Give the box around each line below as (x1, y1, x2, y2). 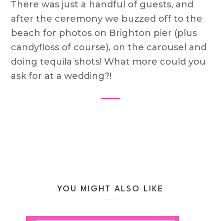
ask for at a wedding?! (11, 71, 112, 81)
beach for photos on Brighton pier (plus (11, 28, 197, 38)
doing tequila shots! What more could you (11, 56, 206, 67)
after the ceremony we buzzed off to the (11, 13, 203, 24)
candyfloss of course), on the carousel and (11, 42, 207, 53)
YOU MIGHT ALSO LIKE (57, 185, 164, 193)
